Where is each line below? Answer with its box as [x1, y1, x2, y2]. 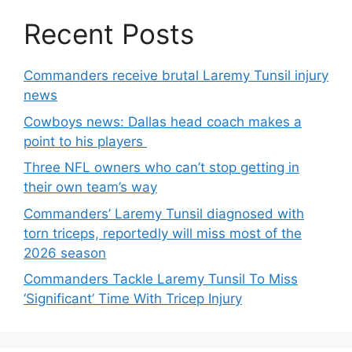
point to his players [24, 133, 147, 149]
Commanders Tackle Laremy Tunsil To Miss [24, 271, 298, 287]
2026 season [24, 244, 106, 261]
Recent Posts [24, 17, 194, 50]
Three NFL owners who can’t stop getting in [24, 159, 299, 175]
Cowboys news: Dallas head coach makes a [24, 113, 302, 130]
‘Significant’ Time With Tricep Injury [24, 291, 242, 306]
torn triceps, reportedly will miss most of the [24, 225, 302, 241]
